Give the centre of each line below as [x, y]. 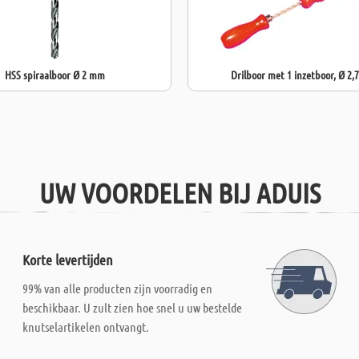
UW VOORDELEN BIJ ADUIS [179, 192]
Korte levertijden [68, 260]
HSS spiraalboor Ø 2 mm [55, 75]
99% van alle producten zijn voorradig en [118, 288]
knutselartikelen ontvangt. [86, 327]
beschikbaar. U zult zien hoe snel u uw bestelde [133, 307]
